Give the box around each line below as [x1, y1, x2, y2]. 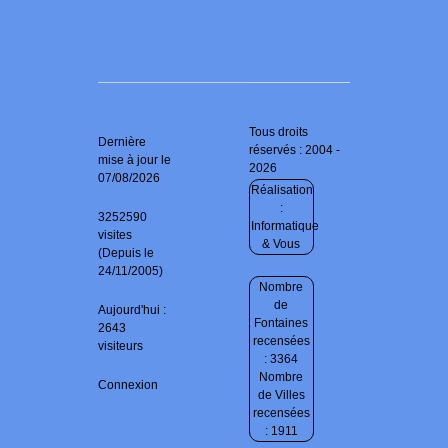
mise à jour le [98, 153, 171, 168]
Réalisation [251, 183, 314, 198]
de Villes [257, 388, 305, 403]
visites [98, 228, 132, 243]
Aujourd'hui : [98, 303, 166, 318]
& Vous [262, 237, 301, 252]
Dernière [98, 135, 146, 150]
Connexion [98, 378, 158, 393]
